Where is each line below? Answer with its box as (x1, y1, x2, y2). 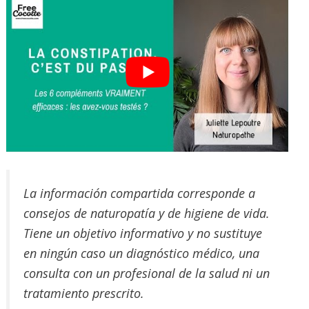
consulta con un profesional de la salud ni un (23, 264, 270, 281)
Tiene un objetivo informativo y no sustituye (23, 224, 262, 241)
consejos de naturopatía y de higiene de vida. (23, 204, 270, 221)
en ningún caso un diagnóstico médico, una (23, 244, 259, 261)
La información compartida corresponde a (23, 184, 255, 201)
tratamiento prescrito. (23, 284, 144, 301)
